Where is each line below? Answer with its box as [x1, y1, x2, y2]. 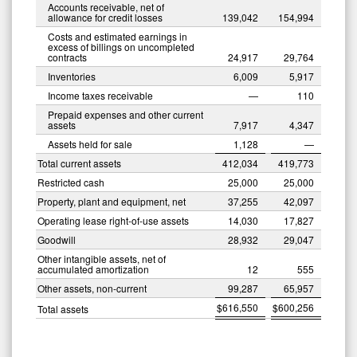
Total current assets [37, 155, 121, 170]
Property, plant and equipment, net [37, 194, 186, 208]
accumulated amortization [37, 261, 149, 276]
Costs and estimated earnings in [48, 29, 187, 43]
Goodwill [37, 232, 76, 246]
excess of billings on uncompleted [48, 39, 194, 53]
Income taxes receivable [48, 88, 153, 102]
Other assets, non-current [37, 280, 147, 295]
